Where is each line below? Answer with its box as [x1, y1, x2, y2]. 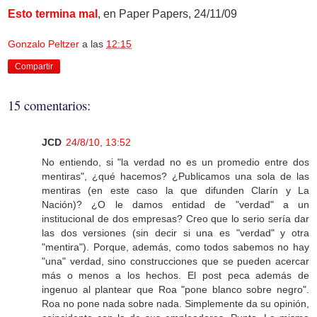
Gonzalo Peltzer [8, 38, 79, 50]
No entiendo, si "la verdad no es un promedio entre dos [42, 156, 309, 168]
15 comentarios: [8, 96, 91, 115]
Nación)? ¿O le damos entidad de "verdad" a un [42, 199, 309, 211]
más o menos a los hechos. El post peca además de [42, 270, 309, 282]
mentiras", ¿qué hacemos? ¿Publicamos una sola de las [42, 171, 309, 183]
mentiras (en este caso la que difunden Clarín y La [42, 185, 309, 197]
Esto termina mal [8, 7, 98, 20]
